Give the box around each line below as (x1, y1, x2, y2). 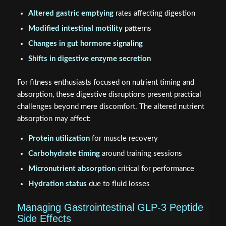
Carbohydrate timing (28, 150, 100, 158)
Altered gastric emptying (28, 9, 114, 17)
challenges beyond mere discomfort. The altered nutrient (17, 102, 204, 110)
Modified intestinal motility (28, 24, 123, 32)
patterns (122, 24, 151, 32)
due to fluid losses (86, 180, 150, 188)
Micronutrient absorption (28, 165, 116, 173)
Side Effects (17, 213, 71, 224)
